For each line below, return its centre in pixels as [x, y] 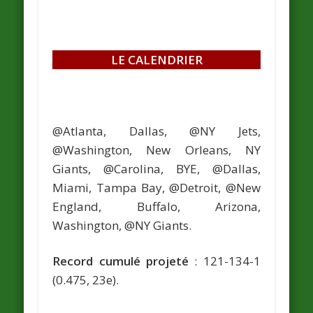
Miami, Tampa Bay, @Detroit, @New [156, 188]
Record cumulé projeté [121, 261]
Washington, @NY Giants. [122, 226]
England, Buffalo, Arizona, [156, 207]
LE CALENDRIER [156, 60]
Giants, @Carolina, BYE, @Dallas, [156, 169]
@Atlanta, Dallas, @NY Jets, [156, 131]
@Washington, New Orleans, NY [156, 150]
